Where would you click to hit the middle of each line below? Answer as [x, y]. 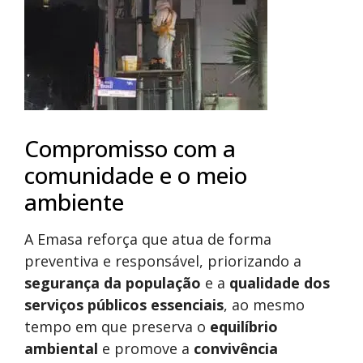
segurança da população [113, 283]
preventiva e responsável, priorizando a [163, 261]
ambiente [74, 202]
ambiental [61, 349]
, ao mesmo [264, 305]
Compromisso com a [130, 149]
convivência [236, 349]
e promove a [146, 349]
